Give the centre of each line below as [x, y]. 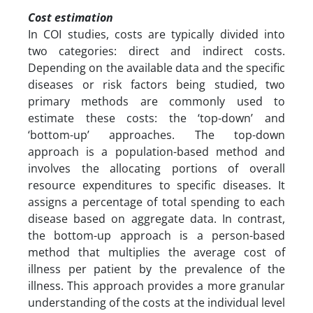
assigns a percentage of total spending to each [156, 202]
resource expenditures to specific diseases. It [156, 185]
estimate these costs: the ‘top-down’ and [156, 118]
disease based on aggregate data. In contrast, [156, 218]
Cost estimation [71, 17]
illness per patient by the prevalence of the [156, 269]
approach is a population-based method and [156, 151]
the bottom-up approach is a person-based [156, 235]
